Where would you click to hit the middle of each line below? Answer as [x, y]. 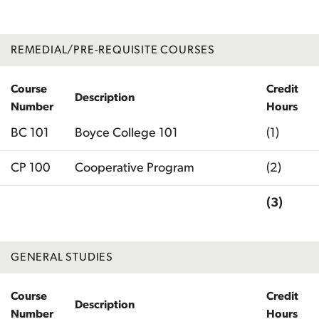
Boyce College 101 [126, 133]
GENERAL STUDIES [62, 257]
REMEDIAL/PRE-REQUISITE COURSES [113, 49]
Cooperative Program [135, 168]
